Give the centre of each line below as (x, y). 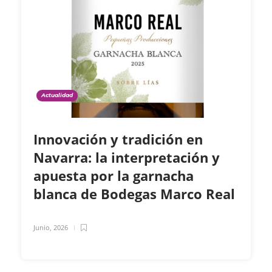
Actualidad (57, 95)
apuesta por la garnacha (114, 176)
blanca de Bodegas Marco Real (136, 194)
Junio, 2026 (51, 228)
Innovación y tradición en (118, 139)
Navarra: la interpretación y (127, 158)
